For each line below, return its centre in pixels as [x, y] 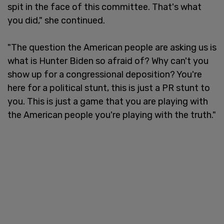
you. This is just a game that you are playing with [108, 101]
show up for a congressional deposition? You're [105, 74]
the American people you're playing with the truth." [112, 115]
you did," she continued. [56, 20]
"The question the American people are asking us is [112, 47]
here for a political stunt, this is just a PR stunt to [109, 88]
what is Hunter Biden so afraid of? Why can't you [108, 61]
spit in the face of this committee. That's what [104, 7]
